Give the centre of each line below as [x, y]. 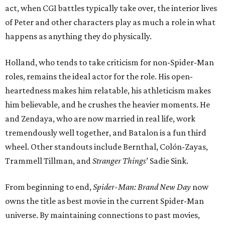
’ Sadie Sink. [167, 161]
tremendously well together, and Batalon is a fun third [106, 133]
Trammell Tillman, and [49, 161]
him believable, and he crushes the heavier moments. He [107, 104]
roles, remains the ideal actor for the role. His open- [99, 76]
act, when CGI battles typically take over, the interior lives [111, 8]
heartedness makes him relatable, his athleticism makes [108, 90]
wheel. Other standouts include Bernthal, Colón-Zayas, [106, 147]
